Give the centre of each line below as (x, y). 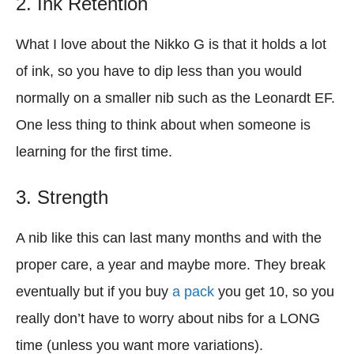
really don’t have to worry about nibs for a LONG (168, 318)
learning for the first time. (94, 152)
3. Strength (62, 197)
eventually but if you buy (94, 292)
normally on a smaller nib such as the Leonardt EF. (175, 98)
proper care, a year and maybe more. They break (171, 265)
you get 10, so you (274, 292)
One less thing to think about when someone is (163, 125)
